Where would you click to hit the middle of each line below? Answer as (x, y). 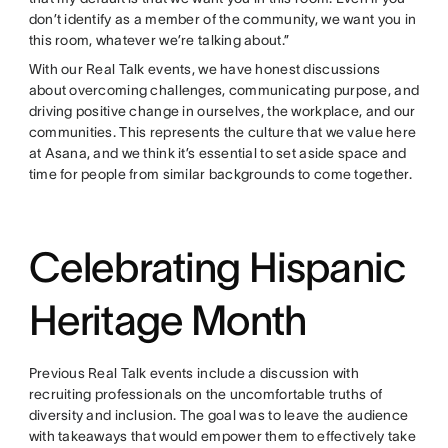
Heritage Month (167, 319)
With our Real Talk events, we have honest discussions (204, 68)
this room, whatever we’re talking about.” (159, 39)
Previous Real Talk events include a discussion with (193, 372)
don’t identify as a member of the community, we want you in (222, 18)
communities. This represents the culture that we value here (222, 131)
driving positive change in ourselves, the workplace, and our (222, 110)
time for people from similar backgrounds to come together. (220, 173)
